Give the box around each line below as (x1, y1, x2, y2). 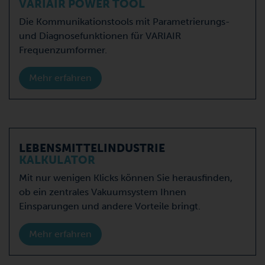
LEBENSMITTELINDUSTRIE (19, 141, 165, 155)
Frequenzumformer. (19, 44, 107, 56)
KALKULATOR (19, 153, 95, 167)
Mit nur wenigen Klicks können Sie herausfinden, (19, 172, 232, 183)
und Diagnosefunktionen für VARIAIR (19, 30, 181, 41)
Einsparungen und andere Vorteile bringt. (19, 200, 201, 212)
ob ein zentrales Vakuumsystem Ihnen (19, 186, 186, 198)
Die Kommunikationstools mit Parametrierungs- (19, 15, 230, 27)
